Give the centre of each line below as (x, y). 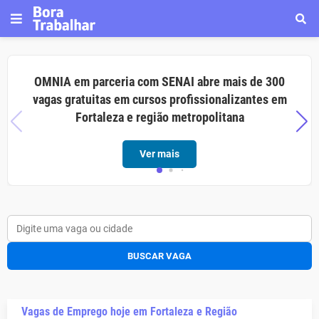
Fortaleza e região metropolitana (159, 117)
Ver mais (159, 154)
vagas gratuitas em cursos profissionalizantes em (159, 99)
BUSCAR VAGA (159, 256)
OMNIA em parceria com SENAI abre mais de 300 (159, 82)
